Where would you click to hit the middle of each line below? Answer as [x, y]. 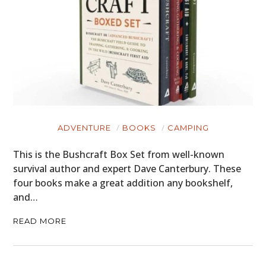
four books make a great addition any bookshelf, [123, 183]
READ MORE [40, 221]
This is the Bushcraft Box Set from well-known [119, 155]
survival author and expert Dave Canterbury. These [127, 169]
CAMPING [188, 128]
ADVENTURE [84, 128]
